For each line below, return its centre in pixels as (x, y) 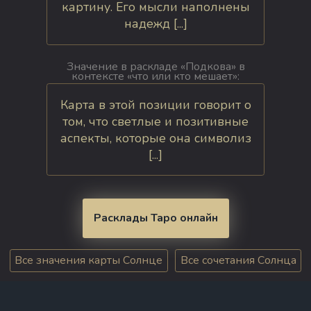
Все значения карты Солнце (89, 261)
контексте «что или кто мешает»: (155, 76)
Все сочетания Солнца (238, 261)
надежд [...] (155, 24)
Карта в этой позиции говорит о (155, 104)
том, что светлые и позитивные (155, 121)
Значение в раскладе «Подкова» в (155, 66)
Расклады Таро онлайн (155, 218)
